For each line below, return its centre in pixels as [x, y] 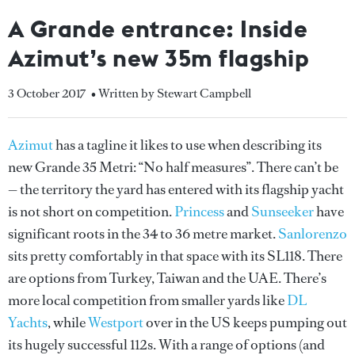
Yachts [28, 323]
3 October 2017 [47, 93]
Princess [199, 212]
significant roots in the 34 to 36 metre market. [143, 234]
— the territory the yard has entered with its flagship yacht [176, 189]
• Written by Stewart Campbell [171, 93]
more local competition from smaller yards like [147, 300]
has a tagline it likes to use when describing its [187, 145]
